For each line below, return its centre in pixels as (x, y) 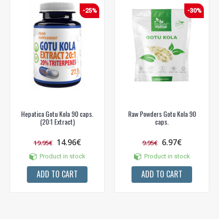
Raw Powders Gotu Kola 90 (162, 113)
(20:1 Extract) (57, 121)
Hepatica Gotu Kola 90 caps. (57, 113)
